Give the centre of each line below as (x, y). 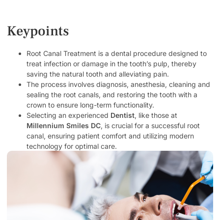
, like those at (156, 115)
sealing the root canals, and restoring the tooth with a (112, 94)
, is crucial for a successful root (150, 125)
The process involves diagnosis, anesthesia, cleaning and (118, 84)
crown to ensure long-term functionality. (90, 105)
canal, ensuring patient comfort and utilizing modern (110, 136)
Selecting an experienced (68, 115)
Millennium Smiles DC (64, 125)
